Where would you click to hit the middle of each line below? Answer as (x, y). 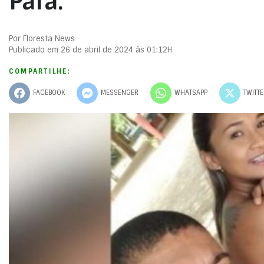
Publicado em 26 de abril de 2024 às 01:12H (90, 49)
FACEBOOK (49, 93)
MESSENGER (120, 93)
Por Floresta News (42, 38)
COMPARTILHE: (40, 71)
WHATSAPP (191, 93)
